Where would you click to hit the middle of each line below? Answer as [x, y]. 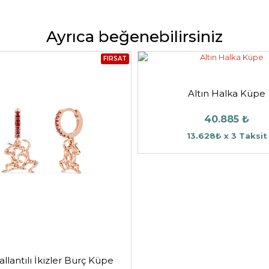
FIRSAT [115, 59]
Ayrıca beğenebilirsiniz [134, 37]
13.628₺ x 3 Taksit [227, 136]
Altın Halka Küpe [227, 94]
